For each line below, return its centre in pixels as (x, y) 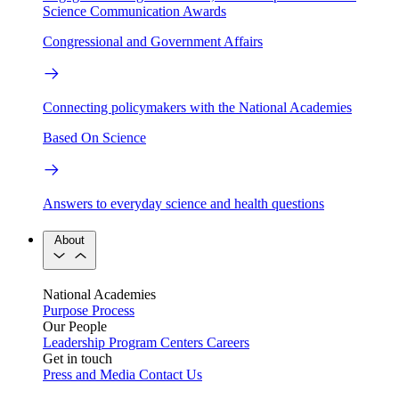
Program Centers (156, 342)
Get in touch (77, 358)
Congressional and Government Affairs (153, 42)
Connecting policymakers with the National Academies (197, 108)
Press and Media (89, 374)
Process (113, 310)
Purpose (65, 310)
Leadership (74, 342)
